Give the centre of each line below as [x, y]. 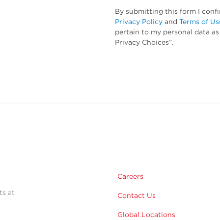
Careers [130, 177]
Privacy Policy [139, 22]
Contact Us [137, 196]
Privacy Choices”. [144, 42]
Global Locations [146, 215]
